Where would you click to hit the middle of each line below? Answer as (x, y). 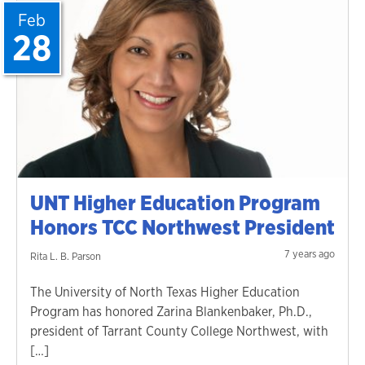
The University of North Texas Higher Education (165, 292)
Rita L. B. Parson (66, 256)
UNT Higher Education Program (175, 202)
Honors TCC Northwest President (182, 227)
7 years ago (310, 253)
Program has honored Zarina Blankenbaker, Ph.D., (171, 311)
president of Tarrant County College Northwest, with (179, 331)
